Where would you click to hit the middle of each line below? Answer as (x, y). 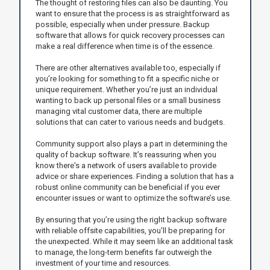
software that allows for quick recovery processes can (130, 35)
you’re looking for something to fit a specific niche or (127, 78)
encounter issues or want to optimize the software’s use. (133, 198)
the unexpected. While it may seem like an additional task (134, 241)
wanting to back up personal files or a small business (128, 100)
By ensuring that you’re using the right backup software (131, 219)
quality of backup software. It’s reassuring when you (126, 154)
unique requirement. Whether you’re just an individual (126, 89)
